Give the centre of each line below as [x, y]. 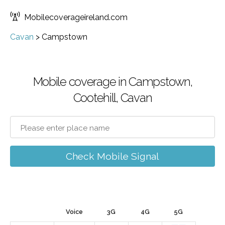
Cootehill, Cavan [113, 98]
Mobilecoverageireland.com [76, 17]
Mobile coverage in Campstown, [113, 82]
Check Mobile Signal [113, 156]
